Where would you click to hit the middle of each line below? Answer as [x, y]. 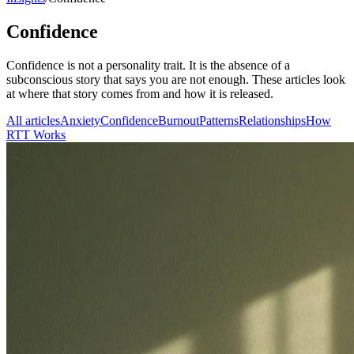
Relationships [272, 120]
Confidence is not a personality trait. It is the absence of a [148, 65]
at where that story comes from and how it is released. [140, 93]
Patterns [219, 120]
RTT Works [36, 134]
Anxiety [80, 120]
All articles [33, 120]
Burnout [179, 120]
